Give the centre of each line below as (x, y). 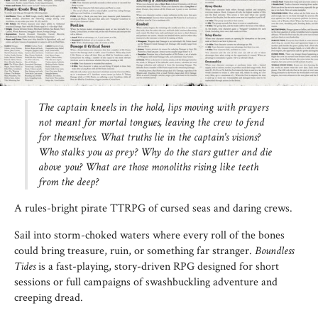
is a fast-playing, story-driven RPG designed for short (157, 267)
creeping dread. (49, 298)
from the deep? (68, 182)
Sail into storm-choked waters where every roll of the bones (149, 235)
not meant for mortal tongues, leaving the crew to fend (151, 122)
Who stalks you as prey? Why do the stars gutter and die (155, 152)
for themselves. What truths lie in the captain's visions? (149, 137)
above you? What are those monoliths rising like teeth (148, 167)
